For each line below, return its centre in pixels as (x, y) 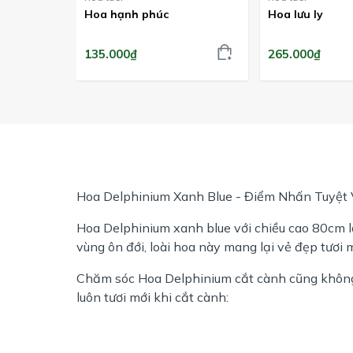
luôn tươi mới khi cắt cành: (152, 297)
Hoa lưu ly (295, 14)
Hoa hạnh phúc (126, 14)
